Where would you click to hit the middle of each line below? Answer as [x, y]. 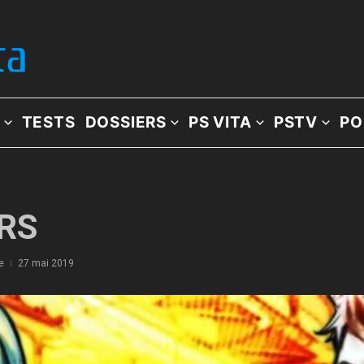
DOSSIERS [126, 122]
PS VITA [220, 122]
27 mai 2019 [46, 263]
